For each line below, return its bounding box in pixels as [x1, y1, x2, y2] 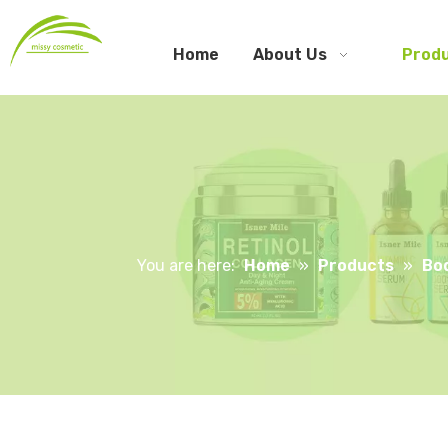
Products [317, 256, 394, 275]
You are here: [136, 256, 235, 275]
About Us [252, 45, 327, 64]
